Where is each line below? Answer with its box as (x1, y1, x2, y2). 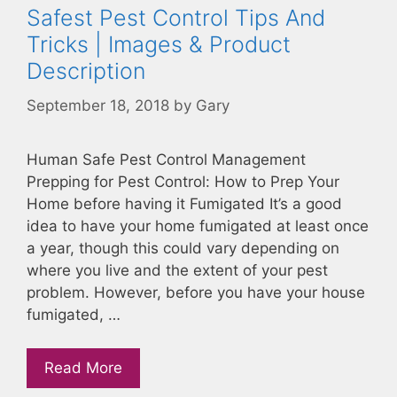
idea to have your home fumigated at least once (27, 216, 369, 235)
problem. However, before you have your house (27, 283, 365, 301)
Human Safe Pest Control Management (27, 150, 306, 168)
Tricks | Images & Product (27, 31, 291, 58)
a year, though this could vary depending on (27, 238, 339, 257)
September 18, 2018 (27, 96, 169, 114)
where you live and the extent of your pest (27, 261, 328, 279)
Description (27, 58, 145, 84)
